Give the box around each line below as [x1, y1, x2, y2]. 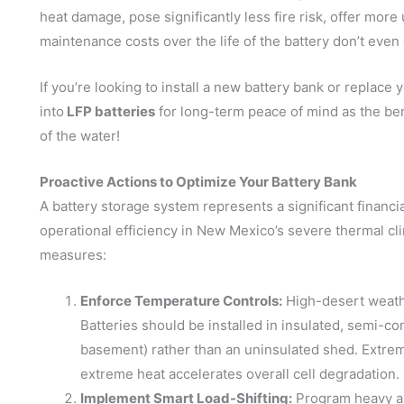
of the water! [40, 126, 120, 144]
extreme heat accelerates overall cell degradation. [80, 364, 399, 382]
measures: [40, 245, 106, 263]
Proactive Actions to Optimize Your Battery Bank [40, 172, 357, 190]
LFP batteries [64, 102, 155, 120]
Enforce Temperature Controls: [80, 291, 282, 309]
